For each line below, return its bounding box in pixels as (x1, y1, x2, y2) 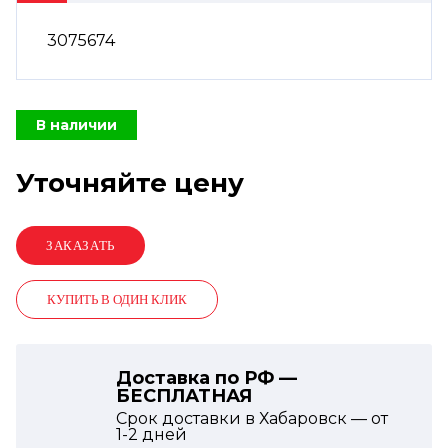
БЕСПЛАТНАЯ (116, 385, 252, 407)
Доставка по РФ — (116, 367, 297, 389)
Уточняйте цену (16, 167, 244, 199)
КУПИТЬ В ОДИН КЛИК (47, 292, 187, 307)
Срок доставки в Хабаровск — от (116, 409, 388, 428)
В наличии (36, 116, 117, 134)
